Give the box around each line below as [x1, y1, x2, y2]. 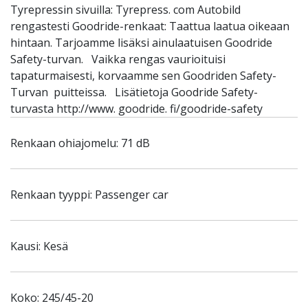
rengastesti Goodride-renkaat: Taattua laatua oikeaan [10, 19, 289, 34]
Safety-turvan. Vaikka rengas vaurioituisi [10, 52, 225, 67]
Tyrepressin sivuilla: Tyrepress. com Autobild [10, 2, 241, 17]
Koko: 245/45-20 [10, 290, 93, 305]
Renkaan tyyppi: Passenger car [10, 187, 168, 202]
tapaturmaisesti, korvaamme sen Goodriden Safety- [10, 68, 276, 83]
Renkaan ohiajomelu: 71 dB [10, 135, 150, 151]
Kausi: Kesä [10, 239, 68, 254]
